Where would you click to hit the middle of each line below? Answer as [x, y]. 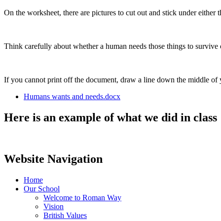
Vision [54, 207]
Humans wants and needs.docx [72, 96]
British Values [65, 216]
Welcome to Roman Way [82, 198]
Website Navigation [53, 159]
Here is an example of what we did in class [110, 117]
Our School [42, 189]
